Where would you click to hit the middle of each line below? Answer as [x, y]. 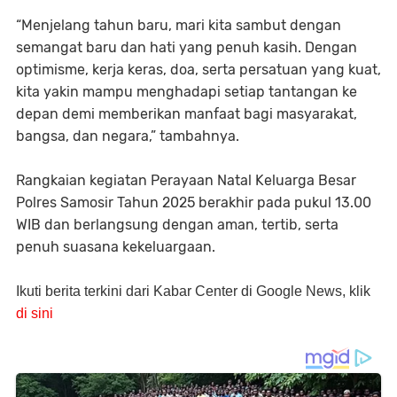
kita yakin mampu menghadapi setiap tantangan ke [187, 92]
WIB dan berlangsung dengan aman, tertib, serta [177, 225]
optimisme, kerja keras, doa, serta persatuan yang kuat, [198, 70]
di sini [35, 314]
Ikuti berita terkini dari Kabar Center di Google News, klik [193, 292]
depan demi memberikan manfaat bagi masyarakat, [187, 114]
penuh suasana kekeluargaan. [116, 247]
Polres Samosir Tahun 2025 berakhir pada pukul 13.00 [194, 203]
